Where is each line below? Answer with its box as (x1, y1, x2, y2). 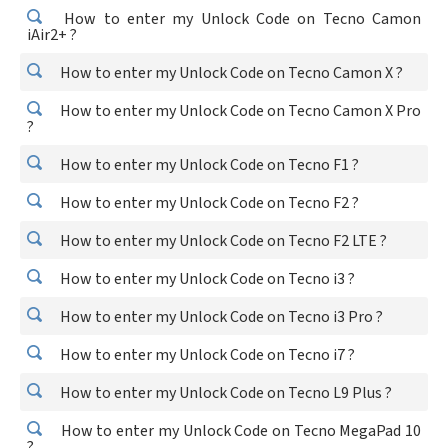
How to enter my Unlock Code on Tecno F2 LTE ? (57, 230, 387, 252)
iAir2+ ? (27, 24, 77, 46)
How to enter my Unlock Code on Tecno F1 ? (57, 154, 359, 176)
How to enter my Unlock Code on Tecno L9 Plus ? (57, 382, 392, 404)
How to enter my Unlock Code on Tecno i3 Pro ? (57, 306, 383, 328)
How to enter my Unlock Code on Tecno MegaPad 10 (57, 420, 421, 442)
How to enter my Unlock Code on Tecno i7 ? (57, 344, 355, 366)
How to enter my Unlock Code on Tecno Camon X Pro (57, 100, 421, 122)
